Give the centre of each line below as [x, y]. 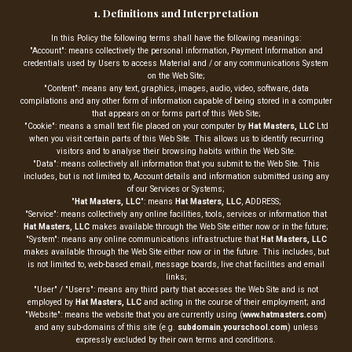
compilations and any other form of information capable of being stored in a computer [176, 101]
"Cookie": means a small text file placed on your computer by [136, 126]
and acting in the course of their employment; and [233, 302]
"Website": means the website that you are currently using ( [134, 314]
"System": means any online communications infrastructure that [143, 239]
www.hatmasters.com [283, 314]
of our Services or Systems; [176, 189]
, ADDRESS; [261, 201]
